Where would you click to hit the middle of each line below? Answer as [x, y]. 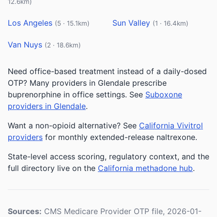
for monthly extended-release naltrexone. [120, 137]
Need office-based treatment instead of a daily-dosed [107, 71]
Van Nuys [26, 45]
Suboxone [164, 94]
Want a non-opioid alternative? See [73, 125]
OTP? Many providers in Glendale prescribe [87, 83]
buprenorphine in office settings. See [77, 94]
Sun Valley [132, 23]
